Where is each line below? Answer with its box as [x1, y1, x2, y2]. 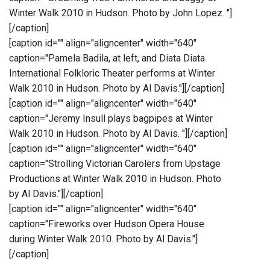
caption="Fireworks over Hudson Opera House [9, 218, 204, 230]
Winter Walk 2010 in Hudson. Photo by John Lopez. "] [9, 7, 232, 19]
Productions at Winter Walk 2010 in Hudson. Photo [9, 173, 221, 185]
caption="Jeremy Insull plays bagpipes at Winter [9, 113, 213, 125]
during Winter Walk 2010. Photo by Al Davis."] [9, 233, 198, 245]
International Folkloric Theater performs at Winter [9, 67, 215, 80]
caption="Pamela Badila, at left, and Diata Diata [9, 52, 205, 64]
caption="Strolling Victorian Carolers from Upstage [9, 158, 221, 170]
